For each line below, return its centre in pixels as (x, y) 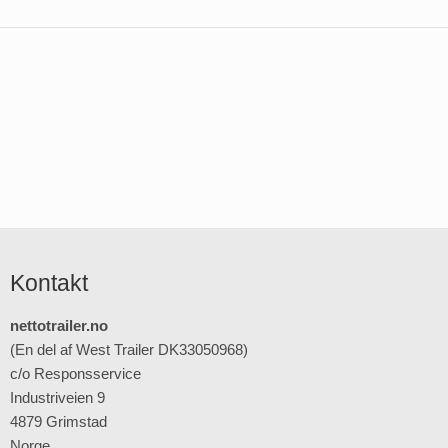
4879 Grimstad (58, 421)
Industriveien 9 (57, 397)
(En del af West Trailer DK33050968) (129, 349)
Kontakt (49, 283)
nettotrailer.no (59, 325)
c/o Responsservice (75, 373)
